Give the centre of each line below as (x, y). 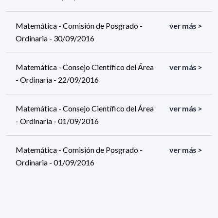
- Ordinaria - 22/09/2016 (57, 79)
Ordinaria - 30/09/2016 (55, 38)
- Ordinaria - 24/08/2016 (57, 203)
